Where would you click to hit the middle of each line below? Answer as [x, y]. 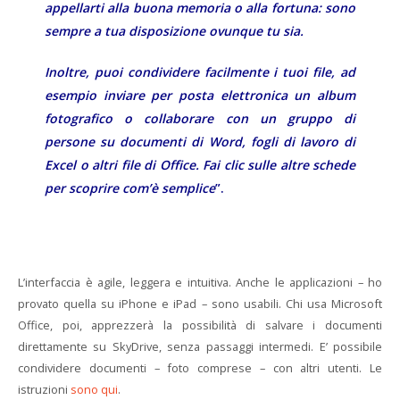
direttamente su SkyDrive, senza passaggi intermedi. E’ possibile [200, 346]
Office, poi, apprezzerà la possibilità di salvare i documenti [200, 325]
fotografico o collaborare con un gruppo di [200, 118]
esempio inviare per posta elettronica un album [200, 95]
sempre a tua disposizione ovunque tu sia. [174, 31]
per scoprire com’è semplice [130, 188]
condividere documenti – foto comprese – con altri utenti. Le [200, 368]
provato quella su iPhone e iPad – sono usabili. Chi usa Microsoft [200, 304]
